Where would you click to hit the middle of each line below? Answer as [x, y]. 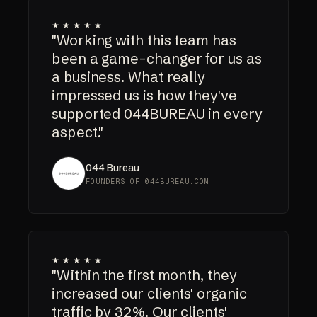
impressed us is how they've [144, 96]
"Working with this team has [144, 40]
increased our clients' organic [149, 294]
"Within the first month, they [144, 275]
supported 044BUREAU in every [157, 114]
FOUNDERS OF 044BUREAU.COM [148, 181]
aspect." [78, 132]
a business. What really [129, 77]
